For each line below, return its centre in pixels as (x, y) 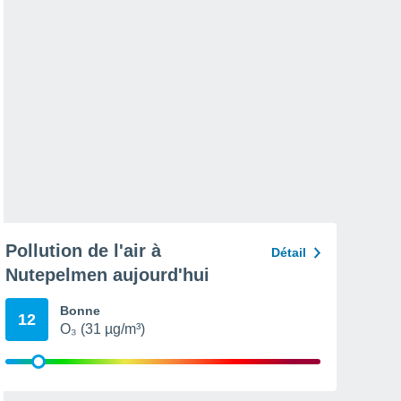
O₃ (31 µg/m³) (102, 329)
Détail (289, 252)
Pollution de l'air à (83, 251)
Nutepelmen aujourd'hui (107, 275)
